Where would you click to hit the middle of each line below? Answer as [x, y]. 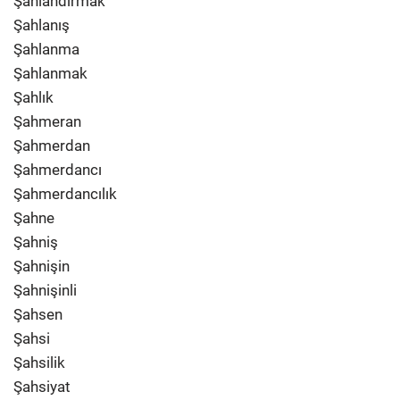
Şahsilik [39, 362]
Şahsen [38, 314]
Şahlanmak [50, 73]
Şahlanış [42, 25]
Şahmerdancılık [65, 194]
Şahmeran [47, 121]
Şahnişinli [45, 290]
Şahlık [33, 97]
